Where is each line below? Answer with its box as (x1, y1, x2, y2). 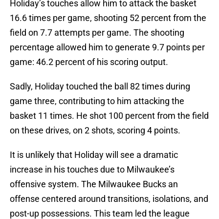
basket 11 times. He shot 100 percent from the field (10, 110, 209, 121)
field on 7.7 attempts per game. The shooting (10, 27, 184, 38)
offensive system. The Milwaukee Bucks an (10, 179, 178, 190)
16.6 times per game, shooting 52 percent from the (10, 13, 206, 23)
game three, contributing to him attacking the (10, 96, 184, 107)
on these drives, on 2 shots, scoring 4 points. (10, 125, 180, 136)
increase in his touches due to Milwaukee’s (10, 164, 175, 175)
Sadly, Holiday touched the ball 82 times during (10, 81, 190, 92)
